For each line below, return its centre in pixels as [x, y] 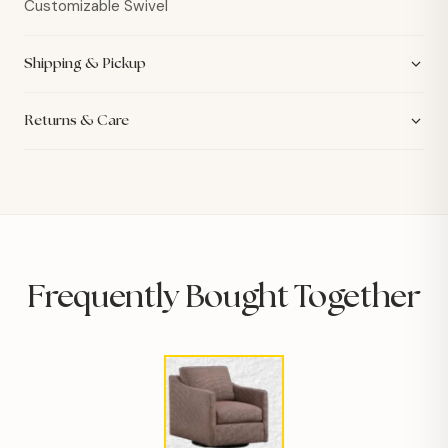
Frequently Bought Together [224, 296]
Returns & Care [76, 120]
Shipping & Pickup [85, 63]
